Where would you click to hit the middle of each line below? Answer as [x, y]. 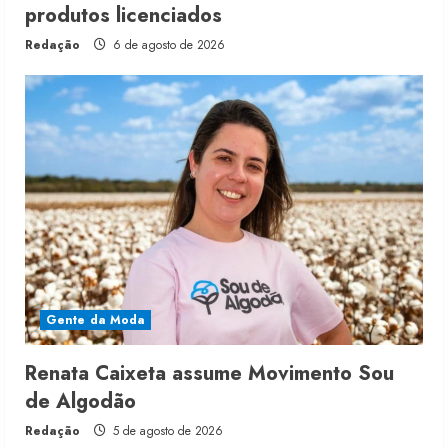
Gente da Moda [96, 320]
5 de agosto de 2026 [166, 431]
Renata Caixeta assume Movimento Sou [209, 374]
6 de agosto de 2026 [167, 45]
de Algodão [80, 402]
